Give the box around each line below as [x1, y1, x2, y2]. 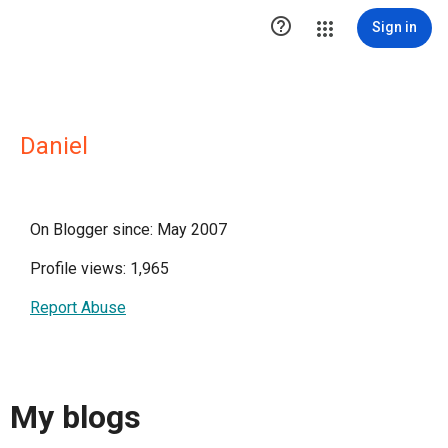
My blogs [10, 398, 141, 437]
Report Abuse [30, 298, 126, 317]
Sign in [372, 19, 417, 35]
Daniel [20, 132, 88, 160]
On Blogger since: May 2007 [30, 220, 227, 239]
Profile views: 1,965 [30, 259, 169, 278]
